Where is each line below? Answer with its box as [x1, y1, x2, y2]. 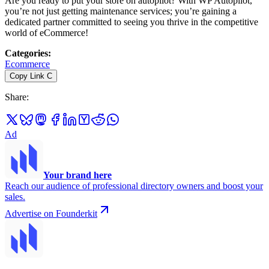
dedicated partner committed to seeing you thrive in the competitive [5, 17, 258, 28]
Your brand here [43, 170, 112, 181]
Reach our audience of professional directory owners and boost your [5, 181, 263, 192]
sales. [5, 192, 25, 202]
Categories [5, 48, 48, 59]
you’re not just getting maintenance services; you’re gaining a [5, 6, 237, 17]
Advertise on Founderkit [5, 208, 97, 219]
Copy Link [10, 71, 44, 81]
